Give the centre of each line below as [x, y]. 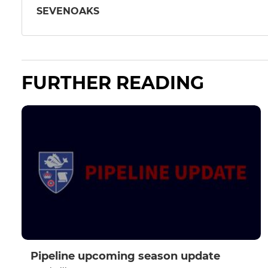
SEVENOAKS [68, 11]
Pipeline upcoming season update [125, 256]
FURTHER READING [113, 83]
